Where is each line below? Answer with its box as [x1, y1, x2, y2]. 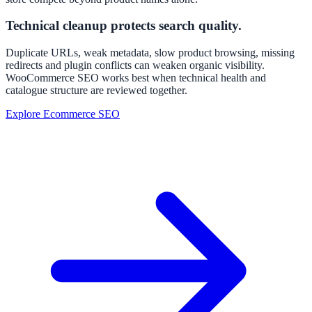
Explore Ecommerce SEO [6, 108, 120, 120]
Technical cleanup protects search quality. [6, 18, 242, 33]
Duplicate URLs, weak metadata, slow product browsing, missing [6, 47, 295, 59]
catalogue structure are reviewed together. [6, 84, 187, 97]
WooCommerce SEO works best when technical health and [6, 72, 266, 84]
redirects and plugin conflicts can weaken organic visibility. [6, 59, 265, 72]
